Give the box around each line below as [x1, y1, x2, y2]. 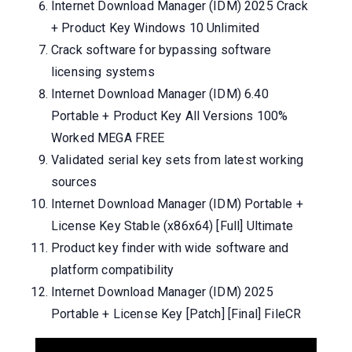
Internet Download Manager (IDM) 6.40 [51, 86, 269, 101]
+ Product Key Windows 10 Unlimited [51, 20, 260, 35]
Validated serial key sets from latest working [51, 152, 304, 167]
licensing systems [51, 64, 155, 79]
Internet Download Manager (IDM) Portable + [51, 196, 303, 211]
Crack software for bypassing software [51, 42, 271, 57]
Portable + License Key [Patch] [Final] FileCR [51, 306, 302, 321]
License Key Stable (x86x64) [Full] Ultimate [51, 218, 293, 233]
